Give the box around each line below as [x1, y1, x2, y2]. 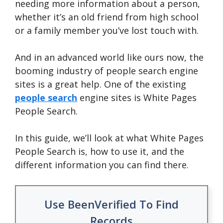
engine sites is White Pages [77, 92, 197, 104]
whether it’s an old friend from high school [15, 11, 199, 23]
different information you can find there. [15, 159, 189, 171]
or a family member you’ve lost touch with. [15, 24, 201, 36]
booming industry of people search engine [15, 65, 198, 77]
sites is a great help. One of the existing [15, 78, 186, 90]
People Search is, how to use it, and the [15, 145, 184, 157]
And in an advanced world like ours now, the [15, 51, 204, 63]
